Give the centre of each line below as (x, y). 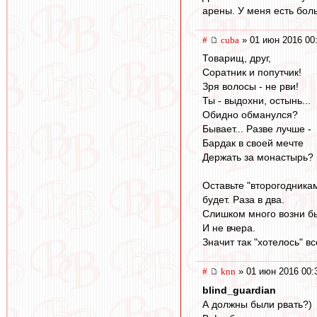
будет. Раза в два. (243, 200)
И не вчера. (229, 228)
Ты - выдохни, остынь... (257, 101)
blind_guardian (239, 290)
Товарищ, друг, (237, 58)
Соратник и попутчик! (252, 73)
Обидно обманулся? (250, 115)
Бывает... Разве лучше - (257, 129)
